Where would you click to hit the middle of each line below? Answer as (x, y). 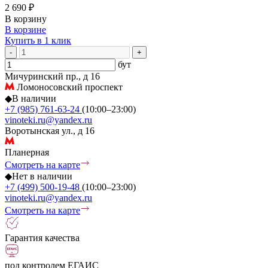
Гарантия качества (42, 237)
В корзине (25, 29)
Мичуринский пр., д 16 (52, 76)
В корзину (26, 19)
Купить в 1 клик (38, 40)
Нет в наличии (42, 176)
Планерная (27, 152)
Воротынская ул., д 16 (50, 130)
